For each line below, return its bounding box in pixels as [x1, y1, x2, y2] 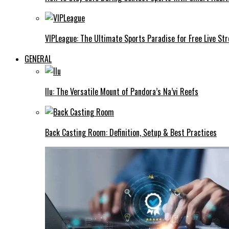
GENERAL [25, 52, 52, 65]
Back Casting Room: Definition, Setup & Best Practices [45, 126, 217, 139]
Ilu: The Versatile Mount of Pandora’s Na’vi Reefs [45, 85, 198, 98]
